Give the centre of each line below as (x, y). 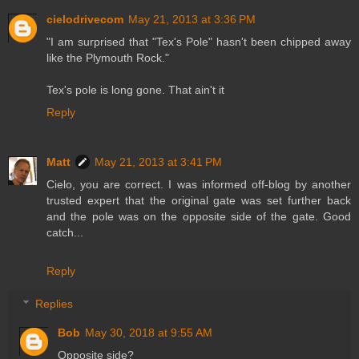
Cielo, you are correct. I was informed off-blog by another (199, 184)
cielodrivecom (85, 19)
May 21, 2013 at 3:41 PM (158, 161)
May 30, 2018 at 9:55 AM (149, 333)
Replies (54, 304)
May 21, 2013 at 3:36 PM (192, 19)
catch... (65, 232)
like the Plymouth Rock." (108, 57)
